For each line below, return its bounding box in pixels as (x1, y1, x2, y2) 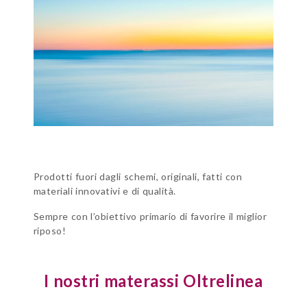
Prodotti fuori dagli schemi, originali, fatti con (33, 170, 243, 182)
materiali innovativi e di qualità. (33, 184, 176, 197)
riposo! (33, 224, 66, 236)
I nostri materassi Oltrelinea (44, 271, 263, 291)
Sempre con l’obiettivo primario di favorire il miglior (33, 210, 267, 222)
